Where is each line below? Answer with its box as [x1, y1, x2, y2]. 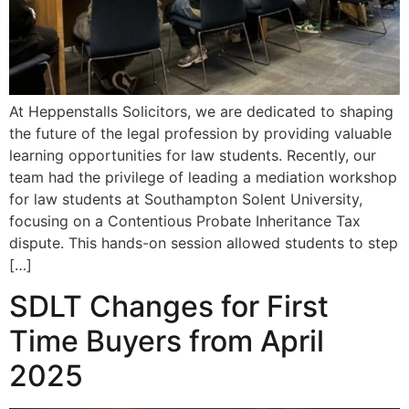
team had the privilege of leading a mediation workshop [9, 168, 397, 187]
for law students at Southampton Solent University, [9, 190, 362, 209]
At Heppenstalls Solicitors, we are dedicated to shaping [9, 102, 393, 121]
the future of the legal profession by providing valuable [9, 124, 392, 143]
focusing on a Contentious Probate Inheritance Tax [9, 212, 361, 231]
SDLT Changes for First [9, 288, 329, 324]
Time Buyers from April [9, 322, 324, 359]
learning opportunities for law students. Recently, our [9, 146, 376, 165]
